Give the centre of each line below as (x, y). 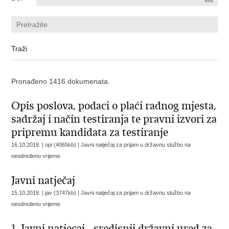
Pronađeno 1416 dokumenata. (61, 81)
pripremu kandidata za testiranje (90, 132)
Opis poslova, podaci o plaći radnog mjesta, (114, 106)
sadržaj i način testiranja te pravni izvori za (114, 119)
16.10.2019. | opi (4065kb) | (46, 145)
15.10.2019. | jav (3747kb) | (46, 193)
